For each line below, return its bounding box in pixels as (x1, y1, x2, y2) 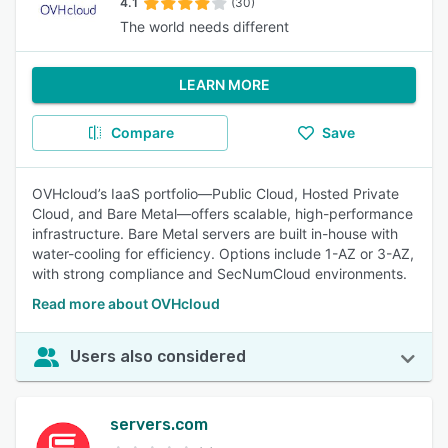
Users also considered (70, 347, 246, 366)
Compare (110, 124, 174, 141)
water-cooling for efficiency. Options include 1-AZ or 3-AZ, (32, 245, 414, 262)
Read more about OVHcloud (32, 295, 220, 312)
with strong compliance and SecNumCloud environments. (32, 265, 407, 282)
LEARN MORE (178, 76, 270, 93)
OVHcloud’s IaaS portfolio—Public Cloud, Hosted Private (32, 185, 399, 202)
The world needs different (120, 18, 289, 35)
